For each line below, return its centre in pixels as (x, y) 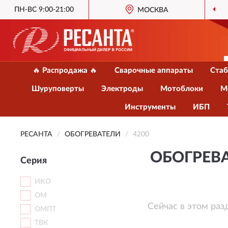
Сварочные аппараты (153, 70)
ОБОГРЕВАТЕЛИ (93, 134)
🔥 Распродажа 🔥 (65, 70)
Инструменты (150, 107)
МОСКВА (153, 10)
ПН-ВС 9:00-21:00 (44, 10)
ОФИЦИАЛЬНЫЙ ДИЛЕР (135, 10)
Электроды (122, 89)
